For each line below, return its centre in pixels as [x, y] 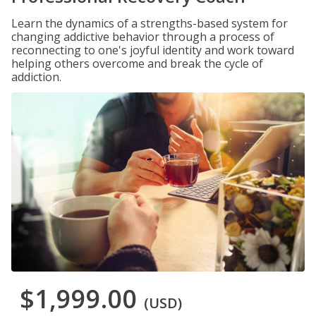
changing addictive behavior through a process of [143, 37]
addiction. [36, 77]
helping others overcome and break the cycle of [137, 63]
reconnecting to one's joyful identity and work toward [153, 50]
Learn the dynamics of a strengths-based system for [150, 23]
